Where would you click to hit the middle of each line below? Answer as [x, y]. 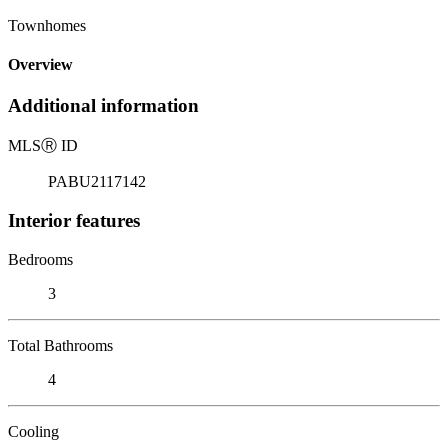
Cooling [33, 431]
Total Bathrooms [60, 345]
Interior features [74, 220]
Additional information [103, 106]
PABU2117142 [97, 182]
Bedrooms [40, 259]
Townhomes [47, 25]
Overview [40, 65]
